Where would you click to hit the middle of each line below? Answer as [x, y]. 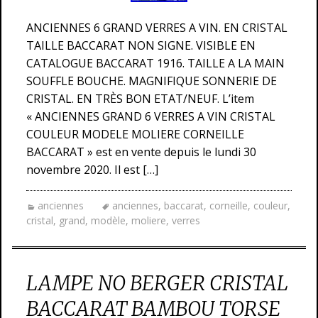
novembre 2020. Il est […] [92, 170]
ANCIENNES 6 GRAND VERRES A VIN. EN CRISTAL [157, 28]
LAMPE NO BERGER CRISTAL [157, 283]
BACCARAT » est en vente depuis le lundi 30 [141, 152]
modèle [108, 220]
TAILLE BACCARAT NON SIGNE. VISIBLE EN [141, 45]
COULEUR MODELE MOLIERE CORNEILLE [135, 134]
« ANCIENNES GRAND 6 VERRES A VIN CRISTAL [151, 116]
